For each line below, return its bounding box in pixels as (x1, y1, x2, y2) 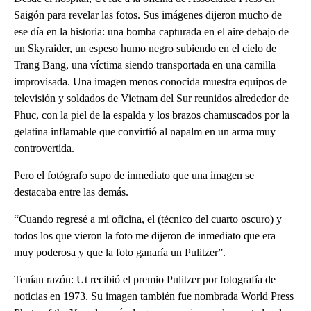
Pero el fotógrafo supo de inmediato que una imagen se (14, 169, 254, 182)
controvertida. (14, 142, 74, 155)
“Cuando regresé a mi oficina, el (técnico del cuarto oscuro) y (14, 213, 282, 226)
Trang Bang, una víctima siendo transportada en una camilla (14, 59, 276, 72)
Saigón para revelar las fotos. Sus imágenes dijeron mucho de (14, 9, 282, 22)
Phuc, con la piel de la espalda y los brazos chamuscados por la (14, 109, 289, 121)
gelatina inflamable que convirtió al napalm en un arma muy (14, 126, 276, 138)
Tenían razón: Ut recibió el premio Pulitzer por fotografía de (14, 274, 276, 286)
